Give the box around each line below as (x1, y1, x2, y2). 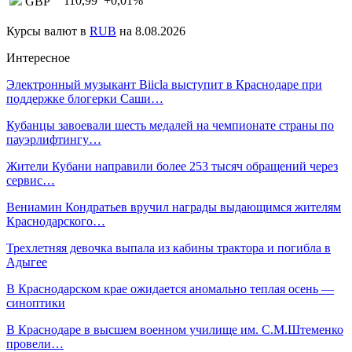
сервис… (6, 173, 55, 187)
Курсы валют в (6, 24, 90, 38)
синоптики (6, 295, 65, 310)
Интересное (6, 50, 70, 64)
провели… (6, 336, 64, 350)
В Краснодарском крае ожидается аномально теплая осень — (6, 281, 334, 295)
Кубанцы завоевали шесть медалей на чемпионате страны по (6, 118, 334, 132)
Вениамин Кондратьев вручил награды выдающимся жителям (6, 200, 341, 214)
